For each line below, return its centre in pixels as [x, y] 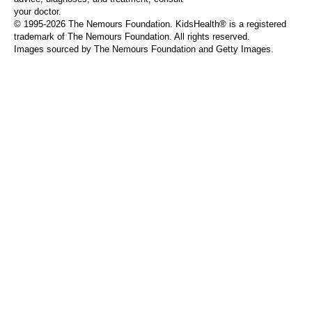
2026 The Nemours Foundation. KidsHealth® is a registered [166, 24]
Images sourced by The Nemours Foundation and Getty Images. [144, 49]
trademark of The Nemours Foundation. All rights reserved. [132, 37]
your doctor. [38, 11]
